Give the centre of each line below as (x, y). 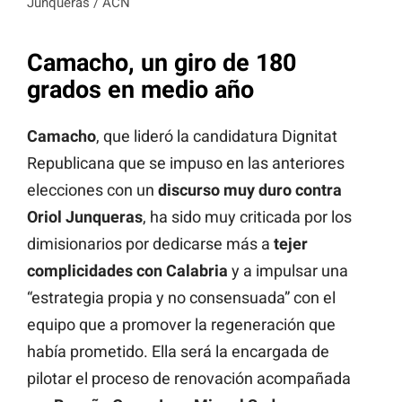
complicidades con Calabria (127, 271)
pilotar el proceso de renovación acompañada (189, 379)
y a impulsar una (288, 271)
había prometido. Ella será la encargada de (178, 352)
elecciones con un (92, 190)
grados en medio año (140, 89)
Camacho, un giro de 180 (162, 62)
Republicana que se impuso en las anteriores (186, 163)
